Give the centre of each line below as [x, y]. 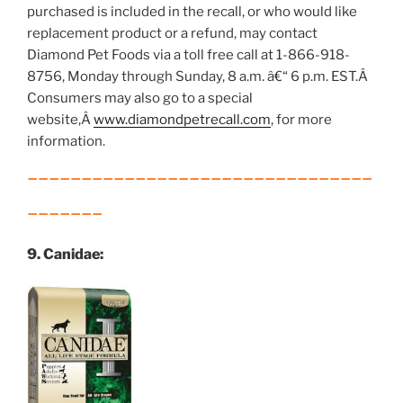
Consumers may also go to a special [140, 98]
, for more [301, 120]
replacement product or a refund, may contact [172, 33]
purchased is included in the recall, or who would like [192, 12]
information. [66, 141]
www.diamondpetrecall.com [182, 120]
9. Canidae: [65, 254]
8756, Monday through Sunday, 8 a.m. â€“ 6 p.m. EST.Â [199, 76]
